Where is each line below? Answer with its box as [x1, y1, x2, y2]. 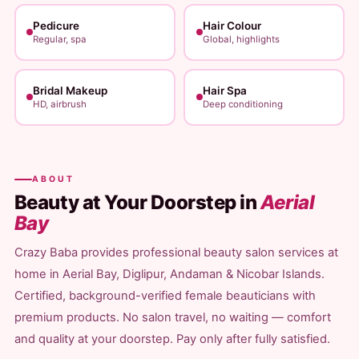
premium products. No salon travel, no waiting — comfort [14, 310, 331, 325]
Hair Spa [202, 84, 247, 97]
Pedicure [33, 19, 80, 32]
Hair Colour [202, 19, 261, 32]
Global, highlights [202, 34, 280, 45]
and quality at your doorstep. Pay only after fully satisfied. [14, 332, 330, 346]
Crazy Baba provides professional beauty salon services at [14, 245, 338, 260]
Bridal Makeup [33, 84, 108, 97]
